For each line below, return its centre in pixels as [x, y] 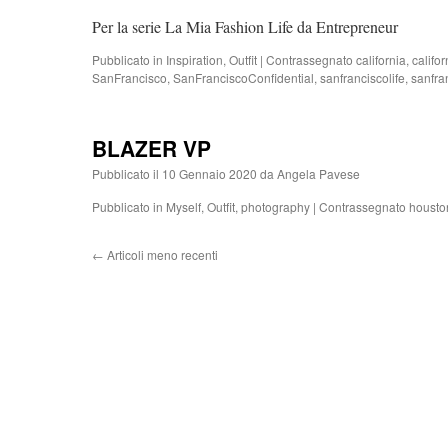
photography [275, 206]
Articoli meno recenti [161, 254]
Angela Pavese [318, 173]
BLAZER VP [151, 148]
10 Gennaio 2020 [209, 173]
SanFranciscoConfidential [243, 77]
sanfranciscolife [362, 77]
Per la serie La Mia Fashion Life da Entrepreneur [245, 26]
